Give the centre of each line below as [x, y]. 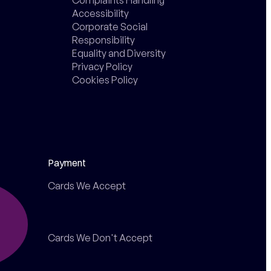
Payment [67, 162]
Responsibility [104, 40]
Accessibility [101, 13]
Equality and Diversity [119, 53]
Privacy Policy [103, 66]
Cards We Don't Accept [100, 237]
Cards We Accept [87, 185]
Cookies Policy [105, 80]
